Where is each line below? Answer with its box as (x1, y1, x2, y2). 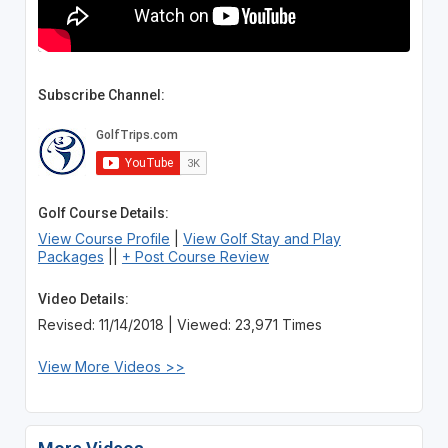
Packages (37, 247, 104, 265)
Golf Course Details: (37, 204, 169, 221)
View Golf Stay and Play (182, 229, 341, 247)
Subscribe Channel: (37, 86, 165, 103)
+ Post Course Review (121, 247, 269, 265)
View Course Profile (37, 229, 170, 247)
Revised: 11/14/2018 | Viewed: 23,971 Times (37, 315, 322, 333)
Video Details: (37, 290, 129, 307)
